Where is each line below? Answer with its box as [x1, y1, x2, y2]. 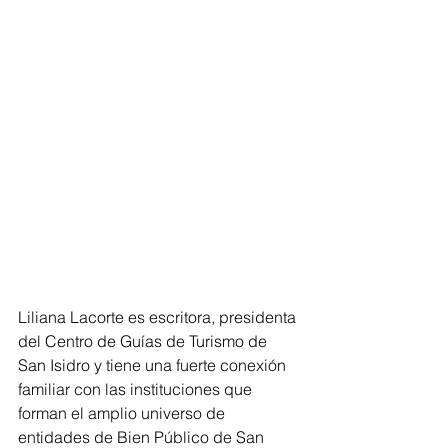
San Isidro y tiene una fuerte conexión [18, 354, 290, 375]
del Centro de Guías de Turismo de [18, 330, 271, 351]
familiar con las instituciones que [18, 378, 256, 399]
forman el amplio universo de [18, 402, 229, 423]
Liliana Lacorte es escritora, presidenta [18, 306, 300, 327]
